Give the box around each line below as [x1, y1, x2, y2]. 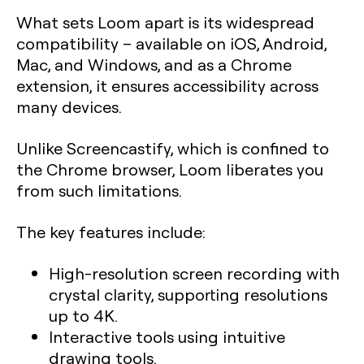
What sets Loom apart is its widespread [16, 11, 314, 32]
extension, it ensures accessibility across [16, 75, 318, 96]
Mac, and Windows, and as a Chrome [16, 54, 292, 75]
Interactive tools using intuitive [49, 326, 285, 347]
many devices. [16, 96, 122, 117]
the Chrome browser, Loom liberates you [16, 158, 323, 180]
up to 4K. [49, 305, 118, 326]
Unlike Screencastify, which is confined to [16, 137, 329, 158]
